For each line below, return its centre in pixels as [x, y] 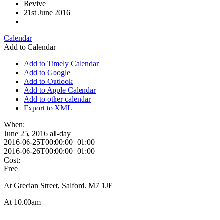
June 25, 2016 [27, 133]
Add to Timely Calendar [61, 63]
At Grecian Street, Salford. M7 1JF [58, 185]
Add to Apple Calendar [60, 90]
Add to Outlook [48, 81]
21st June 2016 [47, 12]
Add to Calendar [30, 47]
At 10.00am [22, 202]
